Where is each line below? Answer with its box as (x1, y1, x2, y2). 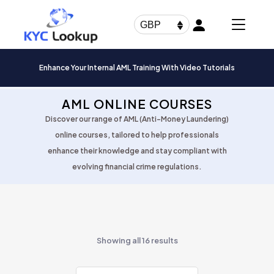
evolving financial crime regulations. (72, 162, 202, 171)
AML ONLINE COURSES (62, 96, 212, 111)
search (51, 13, 80, 24)
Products (51, 4, 91, 15)
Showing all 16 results (96, 235, 178, 245)
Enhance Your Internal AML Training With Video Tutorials (39, 63, 235, 72)
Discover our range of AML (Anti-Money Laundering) (45, 114, 229, 124)
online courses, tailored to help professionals (55, 130, 219, 139)
